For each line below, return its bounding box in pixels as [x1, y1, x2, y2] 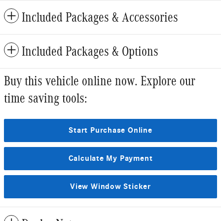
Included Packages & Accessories [22, 9, 178, 25]
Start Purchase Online [69, 125, 152, 135]
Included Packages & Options [22, 43, 158, 59]
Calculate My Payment [68, 153, 153, 163]
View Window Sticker [70, 182, 151, 191]
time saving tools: [4, 90, 87, 106]
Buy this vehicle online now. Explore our [4, 73, 195, 88]
